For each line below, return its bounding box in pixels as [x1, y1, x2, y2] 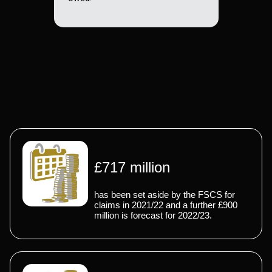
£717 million [94, 158, 170, 175]
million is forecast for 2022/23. [94, 209, 212, 220]
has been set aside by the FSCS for [94, 189, 235, 200]
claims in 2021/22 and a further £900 [94, 199, 237, 210]
